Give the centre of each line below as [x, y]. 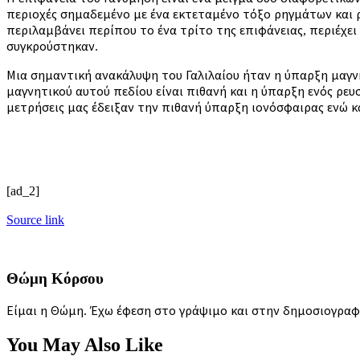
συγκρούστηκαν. [52, 46]
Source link [35, 219]
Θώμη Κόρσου [55, 278]
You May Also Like [85, 345]
